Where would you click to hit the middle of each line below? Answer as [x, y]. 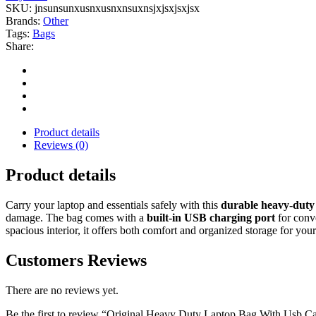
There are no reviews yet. [62, 290]
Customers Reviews [76, 260]
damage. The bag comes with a [76, 217]
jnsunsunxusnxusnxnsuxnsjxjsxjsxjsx [117, 8]
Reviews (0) [61, 145]
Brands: [24, 20]
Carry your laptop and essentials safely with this [113, 205]
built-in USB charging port [211, 217]
